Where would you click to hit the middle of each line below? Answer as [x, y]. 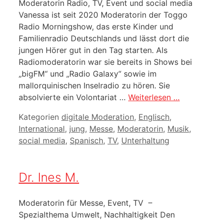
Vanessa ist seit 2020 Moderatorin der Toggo [103, 15]
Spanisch [86, 141]
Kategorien [40, 117]
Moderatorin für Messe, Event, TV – [87, 203]
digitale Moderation [98, 117]
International [42, 129]
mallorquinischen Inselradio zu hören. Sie [94, 86]
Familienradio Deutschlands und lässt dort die [104, 39]
